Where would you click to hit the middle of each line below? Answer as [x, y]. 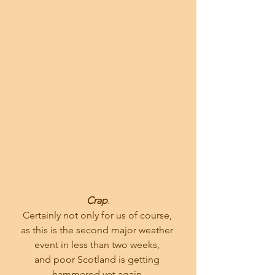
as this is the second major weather [98, 230]
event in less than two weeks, [98, 245]
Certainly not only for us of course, [98, 215]
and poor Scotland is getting [98, 260]
